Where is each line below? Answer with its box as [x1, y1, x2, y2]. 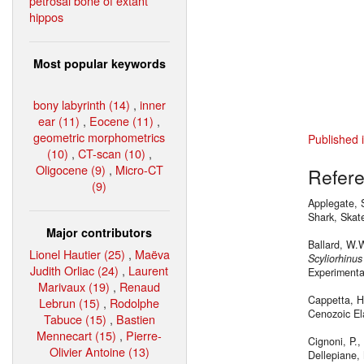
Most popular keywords [33, 54, 166, 71]
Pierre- [126, 326, 162, 344]
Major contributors [46, 223, 153, 240]
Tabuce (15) [44, 310, 106, 327]
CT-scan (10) [78, 144, 145, 162]
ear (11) [38, 111, 80, 129]
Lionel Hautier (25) [29, 245, 125, 262]
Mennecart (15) [37, 326, 117, 344]
